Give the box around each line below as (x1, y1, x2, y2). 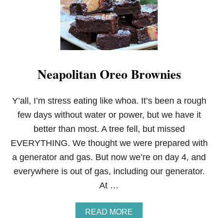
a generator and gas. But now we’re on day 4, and (12, 152, 206, 162)
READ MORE (85, 208, 133, 216)
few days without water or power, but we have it (17, 110, 201, 120)
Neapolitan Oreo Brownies (37, 65, 181, 83)
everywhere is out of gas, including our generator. (13, 166, 205, 176)
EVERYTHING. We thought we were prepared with (10, 138, 208, 148)
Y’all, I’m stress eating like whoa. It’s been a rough (12, 96, 206, 106)
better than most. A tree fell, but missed (33, 124, 185, 134)
